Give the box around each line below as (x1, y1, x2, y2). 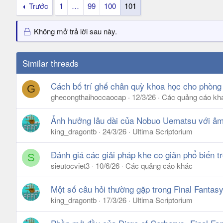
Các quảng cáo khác (125, 160, 193, 171)
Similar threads (22, 57, 79, 69)
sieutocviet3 (51, 160, 90, 171)
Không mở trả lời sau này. (32, 26, 117, 36)
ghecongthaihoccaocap (51, 92, 126, 102)
